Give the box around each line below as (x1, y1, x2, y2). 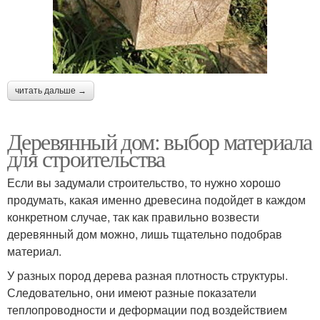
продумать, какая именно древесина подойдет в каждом (7, 191, 306, 208)
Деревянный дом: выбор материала (7, 125, 312, 156)
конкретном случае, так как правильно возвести (7, 208, 259, 225)
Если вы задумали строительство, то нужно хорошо (7, 174, 281, 191)
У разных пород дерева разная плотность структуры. (7, 266, 288, 284)
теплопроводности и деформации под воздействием (7, 301, 287, 318)
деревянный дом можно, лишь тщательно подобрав (7, 225, 282, 242)
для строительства (7, 142, 165, 174)
